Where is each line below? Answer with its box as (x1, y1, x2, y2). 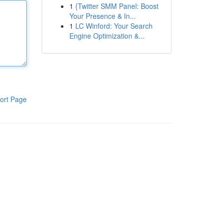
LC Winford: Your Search (75, 21, 153, 31)
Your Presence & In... (69, 11, 136, 21)
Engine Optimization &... (69, 31, 145, 41)
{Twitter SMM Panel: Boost (75, 1, 159, 11)
